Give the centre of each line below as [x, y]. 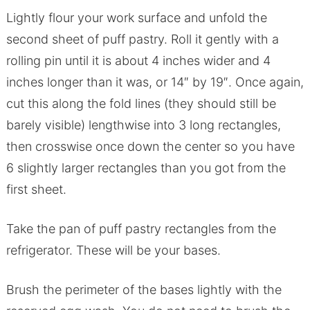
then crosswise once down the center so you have [150, 147]
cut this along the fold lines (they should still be [141, 104]
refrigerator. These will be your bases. [113, 250]
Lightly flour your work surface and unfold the [136, 18]
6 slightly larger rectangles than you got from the [146, 168]
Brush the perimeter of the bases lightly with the [144, 290]
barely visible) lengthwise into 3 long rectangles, [143, 125]
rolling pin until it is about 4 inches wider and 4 [138, 61]
